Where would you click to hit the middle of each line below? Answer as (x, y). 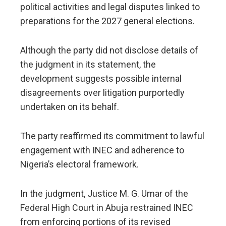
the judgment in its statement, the (88, 65)
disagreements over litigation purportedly (102, 93)
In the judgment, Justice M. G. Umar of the (104, 194)
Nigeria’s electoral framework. (79, 164)
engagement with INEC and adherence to (102, 150)
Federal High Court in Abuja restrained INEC (107, 208)
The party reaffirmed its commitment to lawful (112, 136)
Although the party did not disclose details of (109, 50)
